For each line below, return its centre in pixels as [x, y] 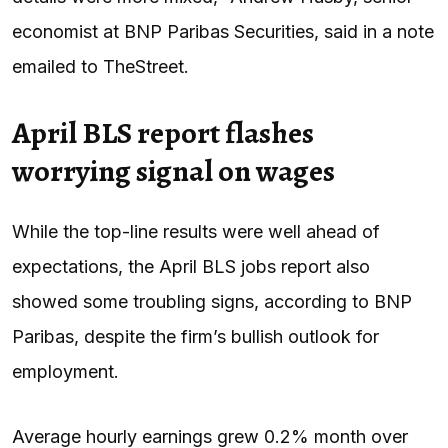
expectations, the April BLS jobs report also [191, 266]
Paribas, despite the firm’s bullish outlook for [195, 336]
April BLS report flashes [163, 132]
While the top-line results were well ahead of [196, 231]
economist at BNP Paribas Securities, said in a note [223, 31]
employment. [65, 371]
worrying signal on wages [173, 170]
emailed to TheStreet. [100, 66]
